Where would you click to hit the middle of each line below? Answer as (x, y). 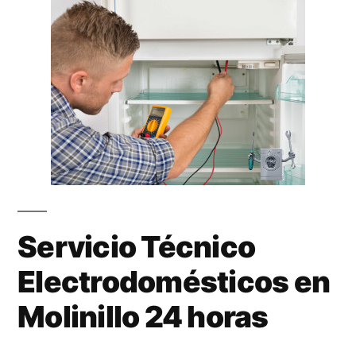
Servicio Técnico (137, 246)
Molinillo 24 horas (143, 316)
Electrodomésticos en (174, 281)
